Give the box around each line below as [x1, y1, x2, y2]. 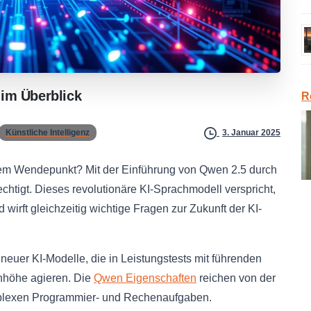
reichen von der [196, 271, 276, 284]
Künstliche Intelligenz [5, 127, 90, 137]
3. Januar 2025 [222, 128, 280, 138]
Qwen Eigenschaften [94, 271, 196, 284]
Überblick [20, 87, 82, 103]
